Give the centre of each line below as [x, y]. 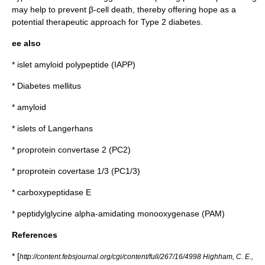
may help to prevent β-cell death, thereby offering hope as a [124, 9]
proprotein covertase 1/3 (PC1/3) [79, 171]
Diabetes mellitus [49, 86]
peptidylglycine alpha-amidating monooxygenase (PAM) [121, 214]
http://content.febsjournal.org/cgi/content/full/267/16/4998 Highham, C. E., [136, 256]
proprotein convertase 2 [62, 150]
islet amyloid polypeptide [63, 64]
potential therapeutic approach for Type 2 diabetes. [107, 22]
